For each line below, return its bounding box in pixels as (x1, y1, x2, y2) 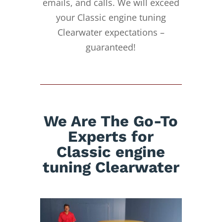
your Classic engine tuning (55, 11, 166, 23)
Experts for (68, 127, 154, 146)
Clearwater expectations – (57, 26, 165, 38)
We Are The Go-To (44, 111, 178, 130)
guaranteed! (86, 41, 136, 53)
